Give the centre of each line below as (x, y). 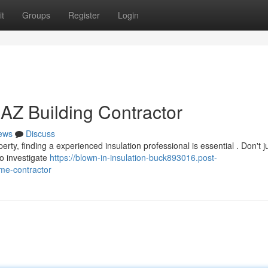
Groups (36, 15)
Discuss (40, 133)
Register (84, 15)
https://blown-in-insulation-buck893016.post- (133, 157)
